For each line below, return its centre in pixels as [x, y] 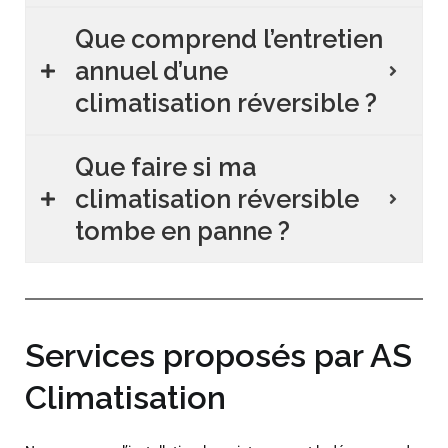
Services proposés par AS [218, 356]
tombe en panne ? [182, 231]
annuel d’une [151, 71]
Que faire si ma [165, 167]
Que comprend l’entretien [229, 39]
